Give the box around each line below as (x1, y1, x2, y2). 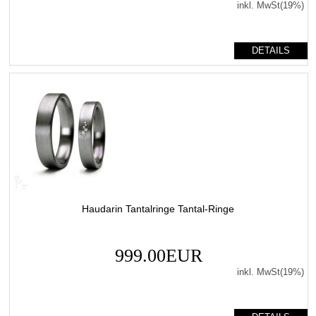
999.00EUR (114, 245, 202, 266)
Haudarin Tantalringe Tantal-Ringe (81, 202, 234, 214)
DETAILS (251, 44, 290, 56)
